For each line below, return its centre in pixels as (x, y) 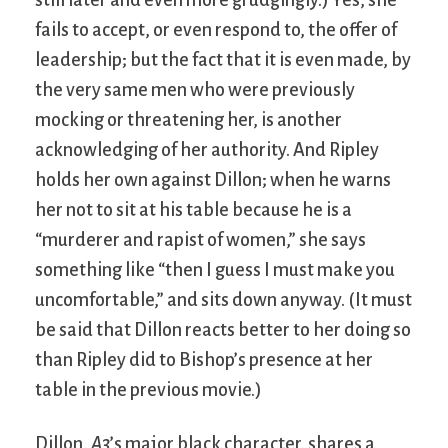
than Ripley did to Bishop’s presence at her (204, 360)
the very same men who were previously (195, 90)
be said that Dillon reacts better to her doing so (223, 330)
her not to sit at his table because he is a (193, 210)
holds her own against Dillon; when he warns (213, 180)
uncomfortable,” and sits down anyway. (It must (223, 300)
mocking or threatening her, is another (188, 120)
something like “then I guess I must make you (215, 270)
